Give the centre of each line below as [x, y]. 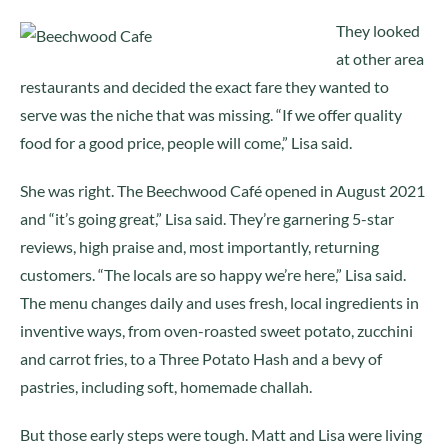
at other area [380, 58]
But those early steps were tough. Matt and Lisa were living [221, 434]
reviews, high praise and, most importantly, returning [199, 246]
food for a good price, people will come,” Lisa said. [186, 142]
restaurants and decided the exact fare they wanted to [204, 86]
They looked [378, 30]
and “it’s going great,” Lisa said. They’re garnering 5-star [207, 218]
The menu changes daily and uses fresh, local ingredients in [219, 302]
